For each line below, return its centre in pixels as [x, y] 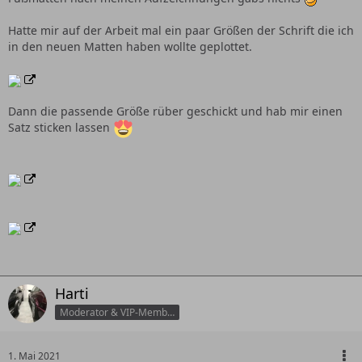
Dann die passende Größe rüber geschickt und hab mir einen [175, 112]
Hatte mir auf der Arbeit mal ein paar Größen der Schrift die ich [181, 31]
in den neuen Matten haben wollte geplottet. [130, 47]
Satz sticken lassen [61, 128]
